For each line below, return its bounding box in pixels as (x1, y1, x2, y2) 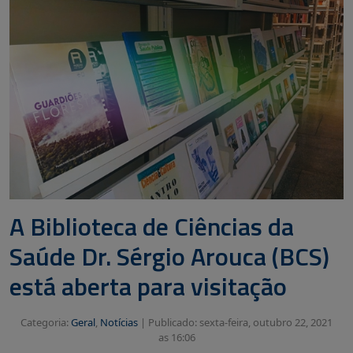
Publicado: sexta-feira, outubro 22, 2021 (148, 314, 333, 329)
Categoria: (20, 314, 71, 329)
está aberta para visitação (9, 266, 287, 305)
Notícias (100, 314, 138, 329)
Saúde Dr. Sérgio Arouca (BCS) (9, 236, 329, 275)
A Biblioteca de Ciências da (9, 206, 294, 245)
